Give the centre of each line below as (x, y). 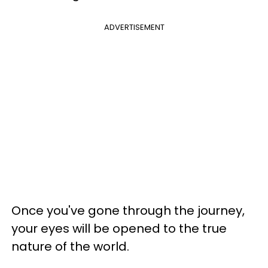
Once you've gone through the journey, (128, 211)
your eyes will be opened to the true (119, 229)
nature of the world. (70, 247)
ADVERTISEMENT (134, 28)
